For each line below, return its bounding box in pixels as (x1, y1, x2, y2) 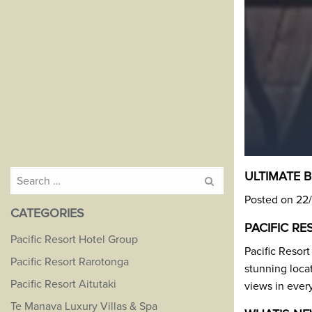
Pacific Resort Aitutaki (10, 279, 116, 290)
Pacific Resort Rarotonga (10, 256, 129, 267)
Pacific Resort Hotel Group (10, 234, 138, 245)
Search (10, 170, 40, 180)
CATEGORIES (10, 208, 84, 220)
